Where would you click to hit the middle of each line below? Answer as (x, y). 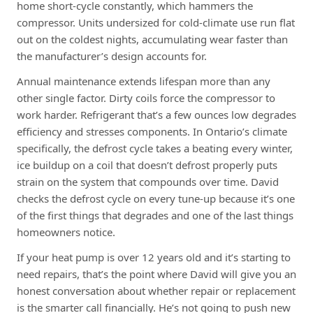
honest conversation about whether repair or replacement (156, 290)
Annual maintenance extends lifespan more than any (144, 81)
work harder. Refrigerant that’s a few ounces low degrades (156, 114)
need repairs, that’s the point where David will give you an (156, 274)
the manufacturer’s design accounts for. (112, 56)
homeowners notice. (66, 232)
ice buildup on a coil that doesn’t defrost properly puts (147, 165)
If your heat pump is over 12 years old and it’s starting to (154, 257)
